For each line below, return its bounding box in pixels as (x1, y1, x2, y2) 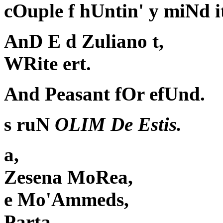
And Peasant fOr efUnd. (4, 83, 205, 105)
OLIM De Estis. (55, 113, 182, 135)
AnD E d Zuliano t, (4, 30, 164, 52)
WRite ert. (4, 53, 91, 75)
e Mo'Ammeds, (4, 189, 129, 211)
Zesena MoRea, (4, 166, 133, 188)
